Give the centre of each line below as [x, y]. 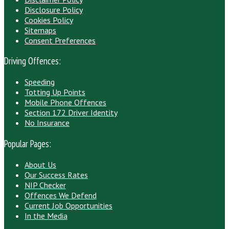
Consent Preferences [60, 40]
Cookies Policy [49, 20]
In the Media [46, 215]
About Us [40, 164]
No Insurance [47, 123]
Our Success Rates [56, 175]
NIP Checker [45, 185]
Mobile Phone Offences [65, 102]
